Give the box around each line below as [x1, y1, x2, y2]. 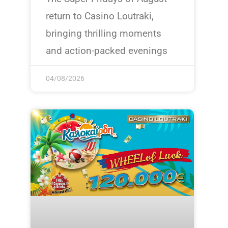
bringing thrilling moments [45, 27, 161, 40]
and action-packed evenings [45, 45, 167, 57]
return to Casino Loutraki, [45, 10, 154, 22]
